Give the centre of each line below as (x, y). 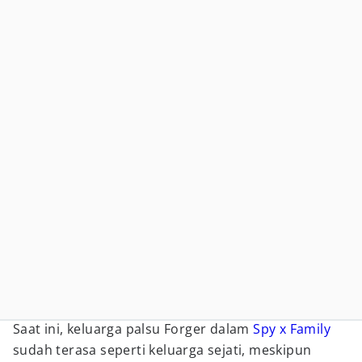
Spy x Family (292, 329)
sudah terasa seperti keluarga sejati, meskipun (162, 350)
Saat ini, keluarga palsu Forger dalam (133, 329)
